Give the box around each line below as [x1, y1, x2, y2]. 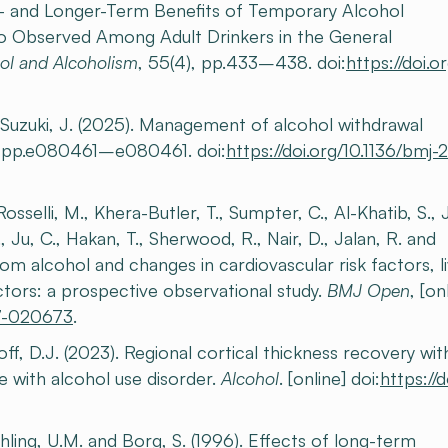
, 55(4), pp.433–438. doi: [138, 51, 346, 73]
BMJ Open [327, 279, 410, 301]
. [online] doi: [279, 367, 380, 389]
